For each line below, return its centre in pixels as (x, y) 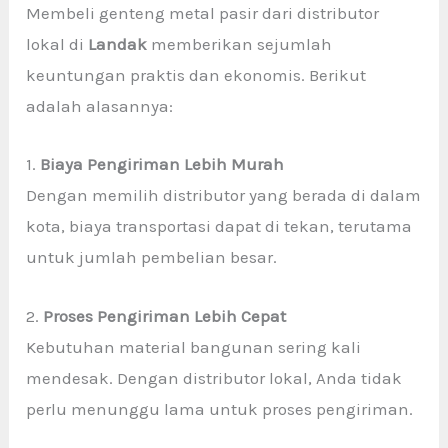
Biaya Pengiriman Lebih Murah (162, 164)
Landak (118, 44)
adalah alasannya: (100, 106)
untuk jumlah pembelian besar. (152, 257)
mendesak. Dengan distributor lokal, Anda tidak (214, 377)
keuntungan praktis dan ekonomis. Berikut (196, 75)
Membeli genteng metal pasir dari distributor (203, 13)
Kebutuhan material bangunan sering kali (194, 346)
